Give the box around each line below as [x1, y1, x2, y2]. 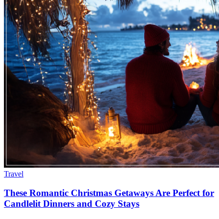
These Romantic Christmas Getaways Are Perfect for [4, 187, 214, 198]
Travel [4, 169, 23, 178]
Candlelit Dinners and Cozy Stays [4, 198, 139, 209]
